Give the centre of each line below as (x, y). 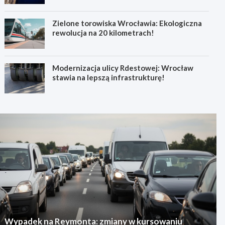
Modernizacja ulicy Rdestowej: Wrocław (123, 68)
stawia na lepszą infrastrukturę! (109, 78)
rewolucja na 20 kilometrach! (103, 33)
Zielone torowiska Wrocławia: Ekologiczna (127, 23)
